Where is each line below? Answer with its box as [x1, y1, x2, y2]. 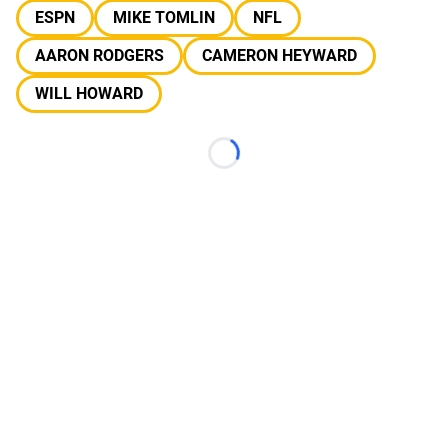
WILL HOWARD [35, 84, 143, 103]
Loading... [222, 154, 293, 172]
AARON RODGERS [35, 46, 164, 65]
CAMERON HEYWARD [202, 46, 357, 65]
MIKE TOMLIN [113, 8, 215, 27]
